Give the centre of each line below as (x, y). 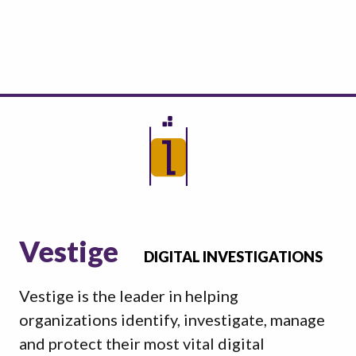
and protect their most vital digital (142, 343)
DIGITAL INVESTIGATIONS (233, 257)
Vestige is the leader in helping (129, 296)
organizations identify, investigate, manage (172, 319)
